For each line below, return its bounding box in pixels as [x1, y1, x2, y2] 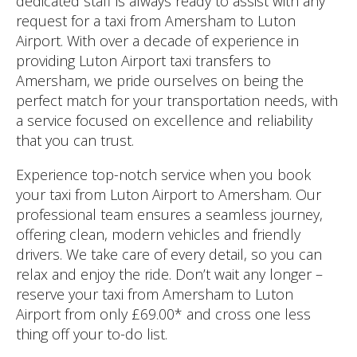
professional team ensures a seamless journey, [16, 205, 323, 225]
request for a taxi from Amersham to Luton [16, 11, 296, 31]
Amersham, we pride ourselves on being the [16, 71, 304, 91]
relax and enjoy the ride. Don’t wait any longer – [16, 265, 323, 284]
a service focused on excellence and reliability [16, 111, 312, 131]
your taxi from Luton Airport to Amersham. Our [16, 185, 321, 205]
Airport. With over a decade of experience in [16, 31, 299, 51]
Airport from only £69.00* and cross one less [16, 304, 311, 324]
